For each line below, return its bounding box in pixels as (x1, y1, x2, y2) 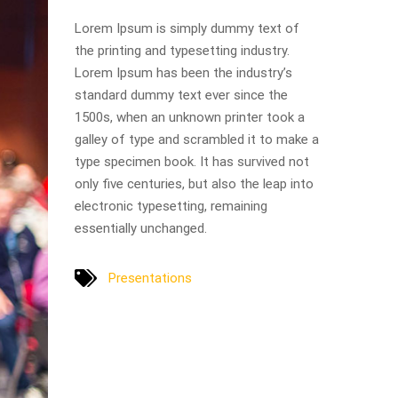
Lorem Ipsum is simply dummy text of (74, 20, 299, 36)
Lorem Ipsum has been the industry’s (74, 65, 292, 81)
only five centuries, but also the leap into (74, 176, 314, 192)
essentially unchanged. (74, 220, 207, 236)
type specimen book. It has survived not (74, 154, 309, 170)
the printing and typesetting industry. (74, 43, 290, 59)
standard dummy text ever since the (74, 87, 288, 103)
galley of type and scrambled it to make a (74, 131, 319, 147)
